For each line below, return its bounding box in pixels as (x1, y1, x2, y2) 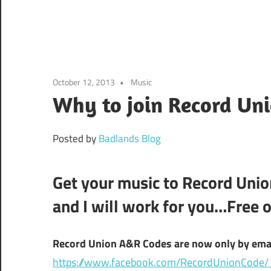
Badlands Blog (99, 130, 161, 146)
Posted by (53, 130, 99, 146)
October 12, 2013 (53, 75, 115, 88)
